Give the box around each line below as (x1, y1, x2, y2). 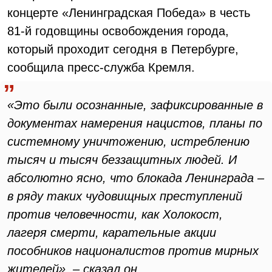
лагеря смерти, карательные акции (7, 226, 216, 239)
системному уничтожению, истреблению (7, 135, 250, 148)
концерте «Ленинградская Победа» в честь (7, 6, 250, 19)
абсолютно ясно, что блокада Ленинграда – (7, 171, 264, 185)
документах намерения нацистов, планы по (7, 117, 262, 130)
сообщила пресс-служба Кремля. (7, 61, 195, 74)
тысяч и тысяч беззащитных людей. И (7, 153, 237, 166)
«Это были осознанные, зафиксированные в (7, 98, 263, 112)
